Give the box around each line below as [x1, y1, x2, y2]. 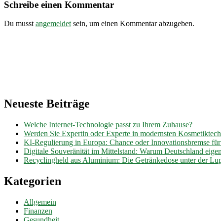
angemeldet [36, 19, 71, 28]
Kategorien [4, 175, 61, 188]
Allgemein [24, 198, 56, 207]
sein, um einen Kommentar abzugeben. [71, 19, 194, 28]
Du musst [4, 19, 36, 28]
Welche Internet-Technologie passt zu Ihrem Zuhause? [24, 120, 192, 129]
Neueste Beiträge [4, 97, 90, 110]
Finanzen [24, 207, 52, 216]
